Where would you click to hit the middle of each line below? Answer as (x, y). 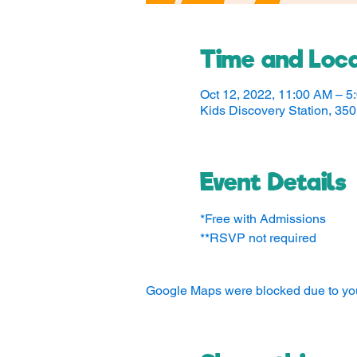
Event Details (273, 182)
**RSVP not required (258, 238)
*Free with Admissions (263, 219)
